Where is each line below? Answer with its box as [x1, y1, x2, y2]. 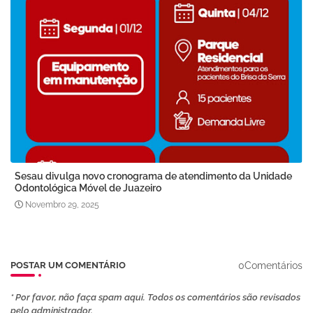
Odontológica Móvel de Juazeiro [15, 182, 161, 194]
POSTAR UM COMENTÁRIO [10, 260, 126, 271]
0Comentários [238, 259, 303, 271]
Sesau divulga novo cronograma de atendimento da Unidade [15, 170, 292, 182]
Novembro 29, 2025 [25, 200, 99, 210]
